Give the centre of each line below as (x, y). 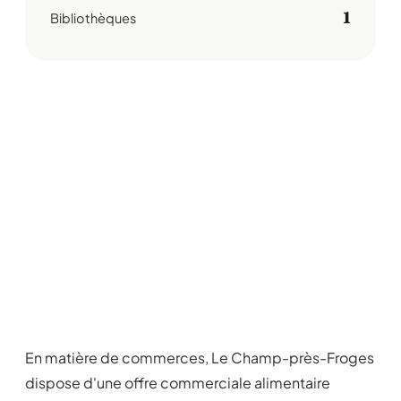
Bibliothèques (93, 17)
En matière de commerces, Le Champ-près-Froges (200, 358)
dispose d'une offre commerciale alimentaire (178, 383)
